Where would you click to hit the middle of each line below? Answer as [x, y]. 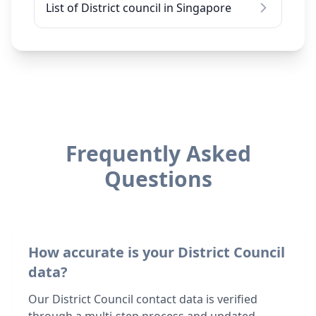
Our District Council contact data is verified [143, 299]
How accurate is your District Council [157, 252]
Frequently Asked [158, 153]
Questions [158, 179]
